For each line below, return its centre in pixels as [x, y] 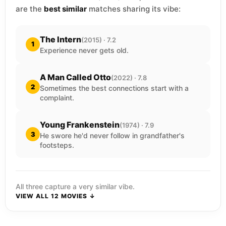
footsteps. [57, 145]
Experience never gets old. [84, 50]
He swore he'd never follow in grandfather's [112, 135]
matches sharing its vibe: [134, 9]
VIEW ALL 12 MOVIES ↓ [55, 196]
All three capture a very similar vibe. [75, 186]
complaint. [57, 98]
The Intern [61, 39]
